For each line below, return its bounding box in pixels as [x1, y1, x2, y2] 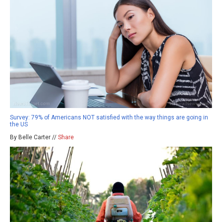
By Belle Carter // [10, 134, 58, 141]
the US [10, 121, 28, 128]
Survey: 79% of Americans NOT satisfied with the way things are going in [10, 114, 208, 121]
